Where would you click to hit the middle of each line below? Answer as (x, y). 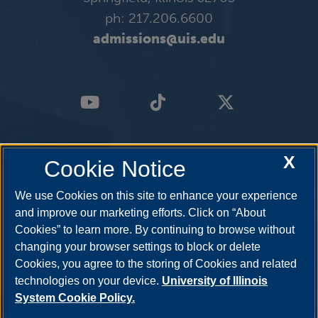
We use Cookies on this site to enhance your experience (156, 196)
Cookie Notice (115, 169)
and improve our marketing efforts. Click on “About (140, 213)
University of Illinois (215, 281)
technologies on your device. (88, 281)
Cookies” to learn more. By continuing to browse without (155, 230)
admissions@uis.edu (159, 39)
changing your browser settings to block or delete (138, 247)
